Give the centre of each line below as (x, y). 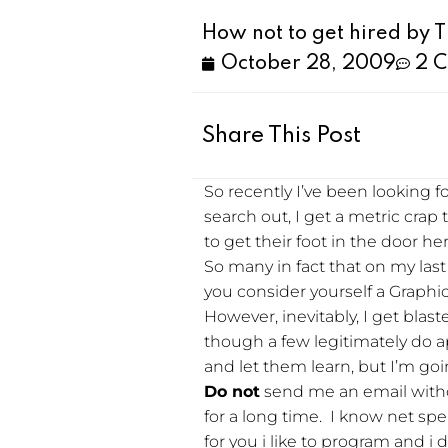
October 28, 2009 (309, 64)
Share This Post (282, 135)
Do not (232, 392)
